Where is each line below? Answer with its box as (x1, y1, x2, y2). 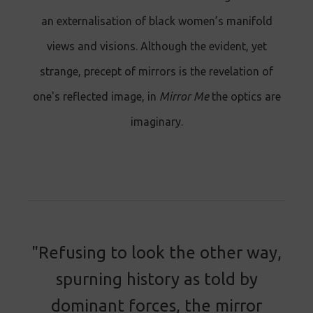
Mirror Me (159, 89, 209, 103)
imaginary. (130, 115, 183, 128)
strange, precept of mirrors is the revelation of (40, 64, 273, 78)
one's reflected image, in (32, 89, 159, 103)
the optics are (208, 89, 281, 103)
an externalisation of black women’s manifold (41, 14, 272, 27)
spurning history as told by (55, 269, 258, 289)
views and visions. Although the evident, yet (46, 39, 267, 52)
